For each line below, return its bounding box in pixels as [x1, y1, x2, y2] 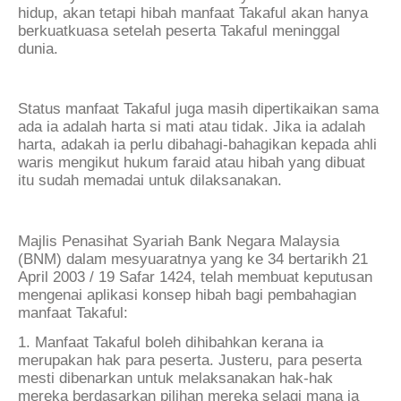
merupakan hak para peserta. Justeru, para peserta [18, 352, 362, 370]
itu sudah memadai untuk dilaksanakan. [18, 172, 282, 190]
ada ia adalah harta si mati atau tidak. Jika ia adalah [18, 118, 365, 136]
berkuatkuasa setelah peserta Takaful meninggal [18, 22, 340, 40]
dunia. [18, 40, 58, 58]
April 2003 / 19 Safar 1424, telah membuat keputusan [18, 268, 372, 286]
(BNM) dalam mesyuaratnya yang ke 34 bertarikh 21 [18, 250, 368, 268]
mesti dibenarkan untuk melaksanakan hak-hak [18, 370, 333, 388]
